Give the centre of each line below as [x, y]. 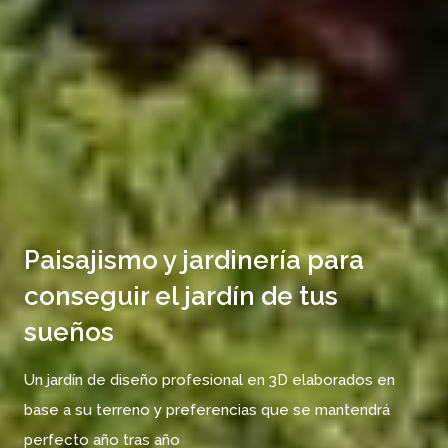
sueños [69, 332]
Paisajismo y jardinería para [194, 260]
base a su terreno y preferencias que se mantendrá [207, 410]
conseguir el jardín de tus [181, 296]
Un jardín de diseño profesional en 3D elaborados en [209, 380]
